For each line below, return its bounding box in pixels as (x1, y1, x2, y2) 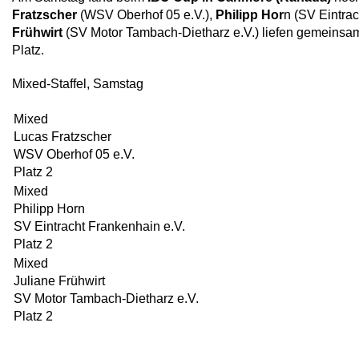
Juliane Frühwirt (14, 274, 105, 288)
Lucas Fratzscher (14, 130, 111, 143)
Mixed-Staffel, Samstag (12, 77, 143, 91)
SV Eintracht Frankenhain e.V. (14, 220, 185, 233)
